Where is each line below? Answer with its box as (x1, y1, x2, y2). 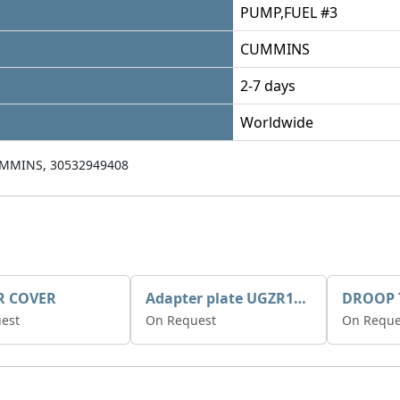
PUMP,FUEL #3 (240, 3, 337, 22)
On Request (146, 312, 216, 329)
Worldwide (240, 112, 313, 132)
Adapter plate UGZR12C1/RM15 (294, 288, 306, 308)
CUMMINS (240, 39, 310, 59)
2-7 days (240, 76, 296, 96)
